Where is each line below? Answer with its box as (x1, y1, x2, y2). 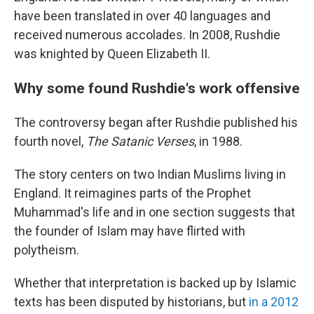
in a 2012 (249, 294, 299, 309)
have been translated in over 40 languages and (14, 8, 271, 23)
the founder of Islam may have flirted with (14, 224, 245, 238)
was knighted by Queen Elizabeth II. (14, 46, 210, 61)
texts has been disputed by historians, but (14, 294, 249, 309)
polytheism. (14, 243, 79, 257)
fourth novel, (14, 134, 86, 149)
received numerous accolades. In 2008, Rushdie (14, 27, 280, 42)
